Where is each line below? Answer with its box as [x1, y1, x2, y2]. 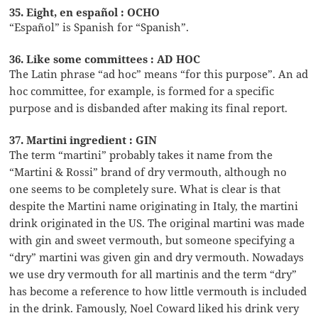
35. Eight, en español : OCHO [9, 4, 160, 19]
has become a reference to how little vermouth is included [9, 283, 307, 298]
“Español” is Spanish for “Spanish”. [9, 19, 190, 34]
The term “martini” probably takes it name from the [9, 147, 273, 162]
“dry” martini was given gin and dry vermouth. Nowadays [9, 249, 305, 264]
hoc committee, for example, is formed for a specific [9, 83, 275, 98]
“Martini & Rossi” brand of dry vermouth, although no [9, 164, 287, 179]
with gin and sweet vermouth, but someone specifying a [9, 232, 295, 247]
